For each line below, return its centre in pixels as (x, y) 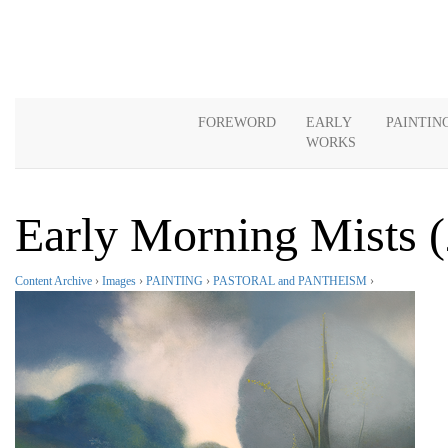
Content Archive (53, 281)
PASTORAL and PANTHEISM (290, 281)
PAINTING (174, 281)
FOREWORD (237, 122)
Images (119, 281)
